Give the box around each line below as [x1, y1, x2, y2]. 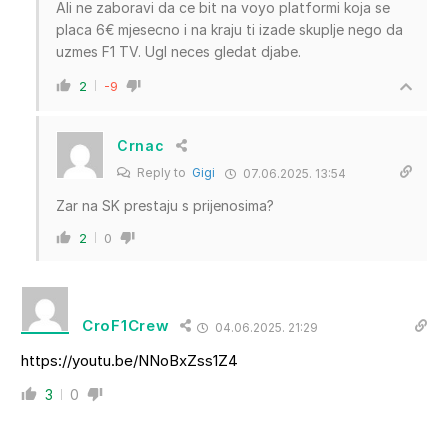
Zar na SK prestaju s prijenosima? [56, 196, 274, 214]
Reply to [134, 164, 192, 180]
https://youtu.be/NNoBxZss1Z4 [21, 350, 238, 370]
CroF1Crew [82, 316, 170, 336]
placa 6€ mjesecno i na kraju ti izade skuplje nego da [56, 20, 403, 38]
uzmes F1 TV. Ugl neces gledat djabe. [56, 42, 301, 60]
